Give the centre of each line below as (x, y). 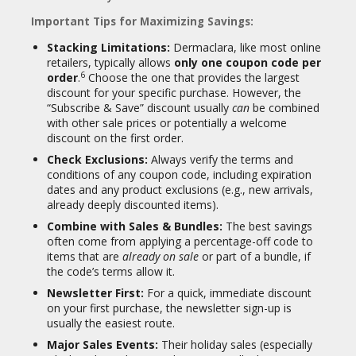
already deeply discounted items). (133, 205)
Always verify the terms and (221, 159)
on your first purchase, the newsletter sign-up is (169, 308)
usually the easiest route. (111, 323)
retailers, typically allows (110, 62)
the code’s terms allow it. (111, 271)
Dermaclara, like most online (246, 47)
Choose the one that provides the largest (192, 77)
